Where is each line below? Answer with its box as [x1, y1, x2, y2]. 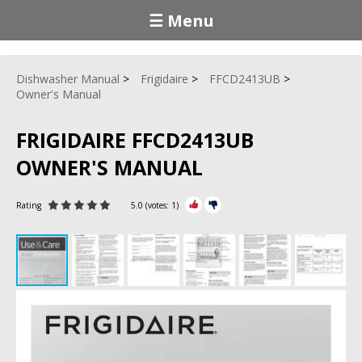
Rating [16, 199, 44, 211]
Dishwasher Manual [16, 71, 120, 86]
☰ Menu [148, 9, 214, 32]
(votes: [143, 199, 171, 211]
